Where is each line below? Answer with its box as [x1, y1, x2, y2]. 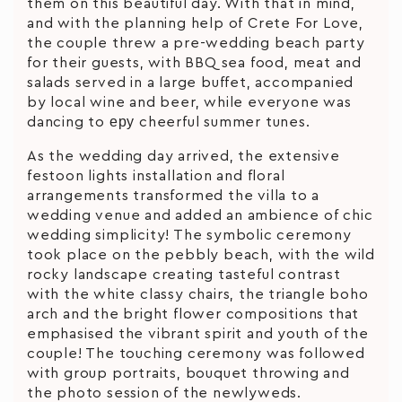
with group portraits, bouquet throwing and [27, 365, 350, 380]
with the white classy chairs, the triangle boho [27, 286, 369, 301]
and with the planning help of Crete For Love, [27, 15, 363, 31]
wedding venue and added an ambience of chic [27, 207, 373, 223]
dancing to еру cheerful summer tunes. [27, 114, 310, 129]
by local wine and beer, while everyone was [27, 94, 352, 109]
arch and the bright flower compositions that [27, 306, 360, 321]
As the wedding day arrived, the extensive [27, 148, 340, 163]
